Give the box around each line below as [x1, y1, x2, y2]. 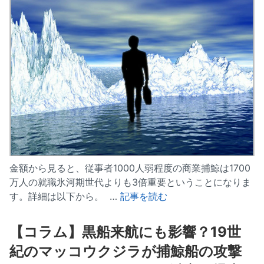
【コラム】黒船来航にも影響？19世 [9, 223, 241, 241]
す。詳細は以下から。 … [9, 190, 120, 203]
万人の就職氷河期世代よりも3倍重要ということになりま [9, 176, 251, 189]
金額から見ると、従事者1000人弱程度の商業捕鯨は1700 [9, 162, 250, 174]
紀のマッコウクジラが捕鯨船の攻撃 [9, 243, 242, 260]
